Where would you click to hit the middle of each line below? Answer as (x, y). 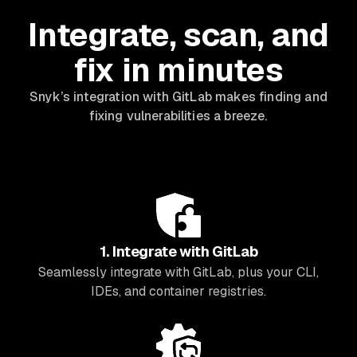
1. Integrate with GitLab (178, 252)
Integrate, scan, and (178, 35)
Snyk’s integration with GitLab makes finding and (178, 97)
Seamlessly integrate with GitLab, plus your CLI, (178, 273)
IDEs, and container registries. (178, 292)
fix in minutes (178, 71)
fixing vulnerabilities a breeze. (178, 116)
